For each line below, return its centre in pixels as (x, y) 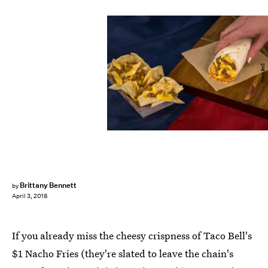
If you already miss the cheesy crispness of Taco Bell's (132, 235)
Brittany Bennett (48, 185)
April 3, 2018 (30, 196)
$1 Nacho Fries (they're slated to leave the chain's (123, 253)
